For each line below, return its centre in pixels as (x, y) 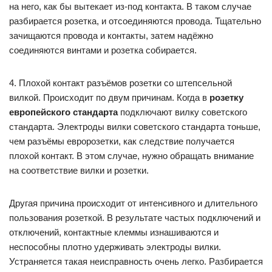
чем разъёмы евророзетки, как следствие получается (122, 141)
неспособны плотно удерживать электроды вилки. (115, 247)
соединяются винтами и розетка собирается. (103, 50)
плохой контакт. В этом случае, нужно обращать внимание (131, 156)
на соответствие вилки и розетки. (79, 170)
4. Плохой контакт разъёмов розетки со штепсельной (121, 83)
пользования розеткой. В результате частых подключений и (135, 218)
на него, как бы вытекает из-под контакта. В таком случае (130, 6)
